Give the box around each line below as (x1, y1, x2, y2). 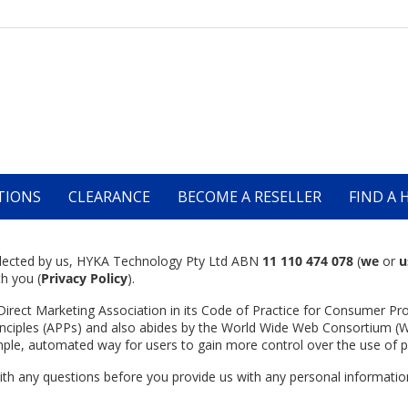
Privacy (41, 270, 87, 287)
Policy (90, 270, 127, 287)
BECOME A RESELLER (178, 187, 321, 207)
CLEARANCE (68, 187, 150, 207)
